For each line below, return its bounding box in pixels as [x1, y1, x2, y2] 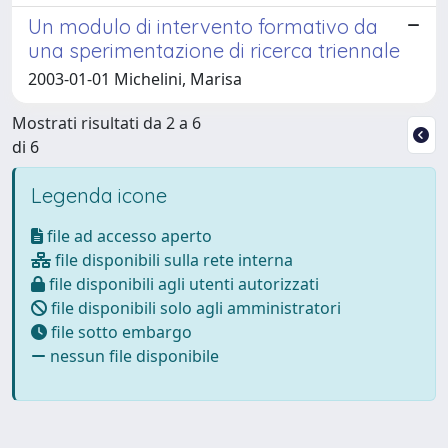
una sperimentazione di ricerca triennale [28, 37, 400, 63]
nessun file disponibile [46, 344, 219, 367]
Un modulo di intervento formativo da [28, 13, 378, 39]
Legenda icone [31, 182, 167, 208]
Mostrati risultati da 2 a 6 [12, 111, 201, 134]
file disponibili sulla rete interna [51, 248, 293, 271]
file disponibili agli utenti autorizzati [45, 272, 319, 295]
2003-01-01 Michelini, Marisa [28, 67, 242, 90]
